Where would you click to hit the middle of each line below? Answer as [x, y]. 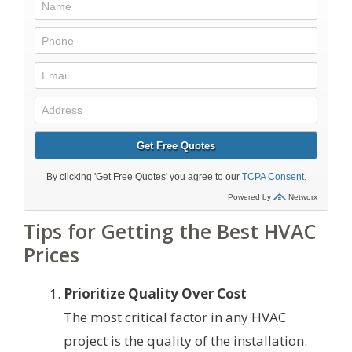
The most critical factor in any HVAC [175, 317]
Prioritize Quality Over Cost [155, 293]
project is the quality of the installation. [185, 340]
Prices [51, 254]
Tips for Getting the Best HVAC [170, 231]
